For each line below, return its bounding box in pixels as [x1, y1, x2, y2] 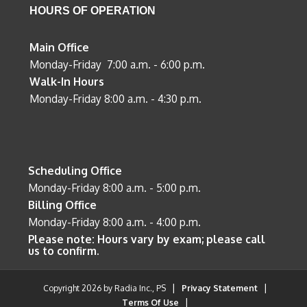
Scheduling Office [28, 163, 123, 177]
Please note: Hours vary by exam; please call [28, 232, 266, 246]
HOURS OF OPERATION [29, 4, 156, 16]
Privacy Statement [181, 282, 258, 293]
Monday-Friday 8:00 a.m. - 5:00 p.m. [28, 180, 201, 195]
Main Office [29, 40, 90, 54]
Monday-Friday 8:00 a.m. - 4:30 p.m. [29, 91, 202, 106]
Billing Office [28, 197, 97, 212]
